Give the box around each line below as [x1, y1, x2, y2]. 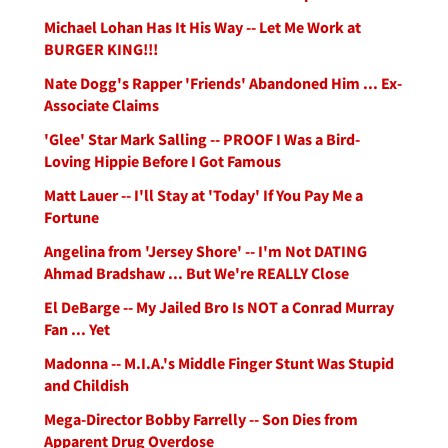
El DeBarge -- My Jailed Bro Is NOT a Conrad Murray [44, 297, 394, 317]
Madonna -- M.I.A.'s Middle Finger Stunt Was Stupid [44, 353, 394, 373]
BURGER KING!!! [44, 39, 158, 59]
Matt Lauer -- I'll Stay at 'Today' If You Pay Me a [44, 185, 363, 205]
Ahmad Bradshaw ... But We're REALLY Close [44, 263, 349, 283]
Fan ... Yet [44, 319, 110, 339]
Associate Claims [44, 95, 159, 115]
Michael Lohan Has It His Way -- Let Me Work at [44, 17, 361, 37]
